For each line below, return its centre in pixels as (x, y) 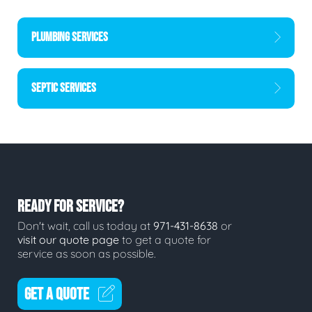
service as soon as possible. (87, 253)
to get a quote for (165, 239)
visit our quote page (68, 239)
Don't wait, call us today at (85, 225)
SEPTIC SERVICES (64, 88)
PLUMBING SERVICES (70, 38)
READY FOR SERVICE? (71, 207)
